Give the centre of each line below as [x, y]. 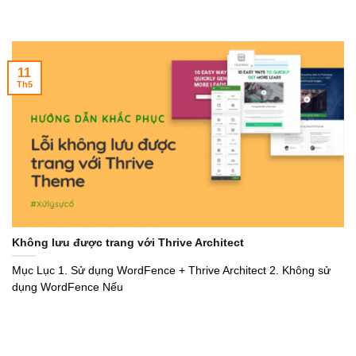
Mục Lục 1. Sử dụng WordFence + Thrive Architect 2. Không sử [171, 270]
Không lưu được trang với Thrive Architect [128, 242]
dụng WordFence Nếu [68, 287]
